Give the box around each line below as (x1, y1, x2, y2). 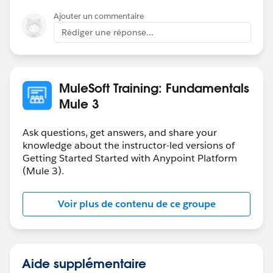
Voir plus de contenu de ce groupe (57, 197, 216, 210)
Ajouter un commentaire (54, 10, 144, 21)
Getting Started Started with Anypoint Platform (23, 151, 237, 165)
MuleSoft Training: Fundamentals (59, 79, 249, 96)
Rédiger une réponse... (62, 26, 154, 38)
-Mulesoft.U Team (22, 34, 96, 46)
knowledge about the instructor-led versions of (23, 138, 235, 152)
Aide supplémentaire (22, 255, 146, 271)
